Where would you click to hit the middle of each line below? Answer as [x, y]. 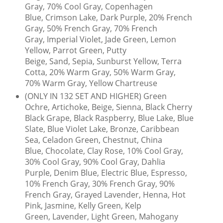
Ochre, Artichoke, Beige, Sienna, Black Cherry [108, 107]
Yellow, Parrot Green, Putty [75, 50]
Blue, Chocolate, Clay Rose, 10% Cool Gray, [104, 151]
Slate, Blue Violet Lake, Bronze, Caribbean [102, 129]
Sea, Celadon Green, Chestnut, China [93, 140]
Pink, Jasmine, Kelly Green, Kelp [83, 205]
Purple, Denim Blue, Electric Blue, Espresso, [106, 172]
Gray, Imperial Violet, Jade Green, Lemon [100, 39]
